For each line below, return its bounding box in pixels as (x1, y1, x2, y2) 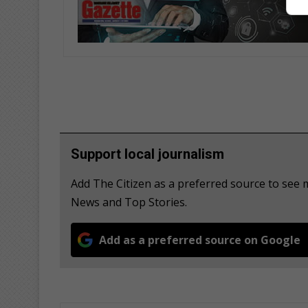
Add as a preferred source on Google (99, 232, 300, 247)
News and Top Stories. (71, 194, 187, 210)
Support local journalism (71, 145, 224, 162)
